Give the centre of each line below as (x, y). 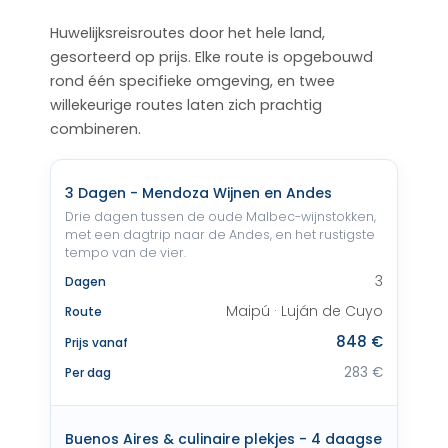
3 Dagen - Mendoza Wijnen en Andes (198, 193)
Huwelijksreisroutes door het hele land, (187, 33)
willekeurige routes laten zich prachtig (186, 105)
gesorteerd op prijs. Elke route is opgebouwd (211, 57)
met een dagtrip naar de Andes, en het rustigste (220, 234)
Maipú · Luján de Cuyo (304, 311)
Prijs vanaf (96, 342)
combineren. (95, 129)
